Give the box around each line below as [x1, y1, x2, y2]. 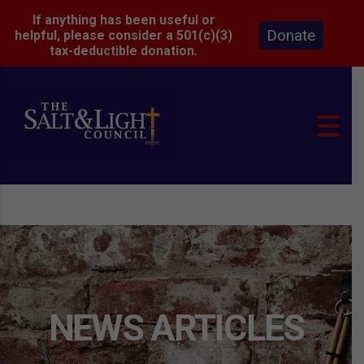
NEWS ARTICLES [48, 306, 304, 350]
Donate [222, 21, 263, 37]
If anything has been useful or [32, 12, 215, 28]
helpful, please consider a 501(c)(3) [15, 28, 233, 43]
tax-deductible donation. [50, 43, 198, 58]
